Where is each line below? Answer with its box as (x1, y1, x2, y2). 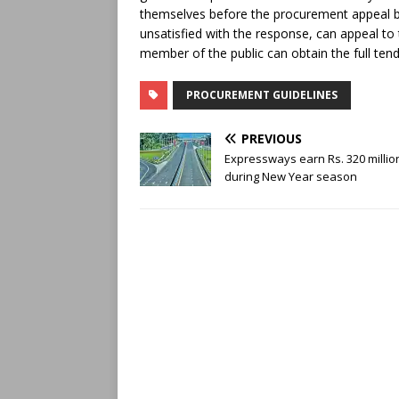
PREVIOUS (241, 129, 302, 147)
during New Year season (224, 167, 357, 184)
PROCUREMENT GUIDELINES (186, 86, 338, 102)
